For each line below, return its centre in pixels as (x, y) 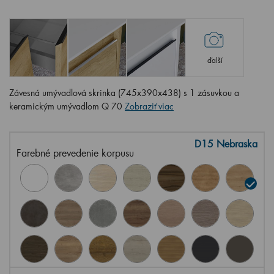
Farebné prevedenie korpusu (75, 152)
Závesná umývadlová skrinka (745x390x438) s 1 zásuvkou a (124, 92)
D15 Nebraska (226, 143)
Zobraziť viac (149, 106)
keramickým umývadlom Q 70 (67, 106)
